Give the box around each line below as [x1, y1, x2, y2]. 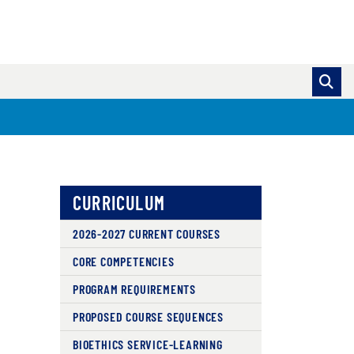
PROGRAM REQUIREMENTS [72, 281, 196, 296]
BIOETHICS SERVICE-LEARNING [72, 337, 223, 352]
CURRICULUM [72, 191, 165, 214]
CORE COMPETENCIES [72, 254, 175, 269]
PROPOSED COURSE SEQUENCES [72, 309, 224, 324]
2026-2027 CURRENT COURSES [72, 226, 220, 241]
